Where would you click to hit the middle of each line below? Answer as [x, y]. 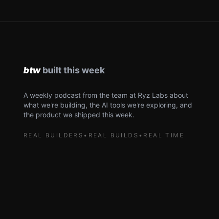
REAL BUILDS [114, 135]
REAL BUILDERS [54, 135]
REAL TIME [164, 135]
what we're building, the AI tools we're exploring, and [108, 105]
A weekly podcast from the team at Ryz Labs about [106, 95]
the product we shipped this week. [79, 115]
